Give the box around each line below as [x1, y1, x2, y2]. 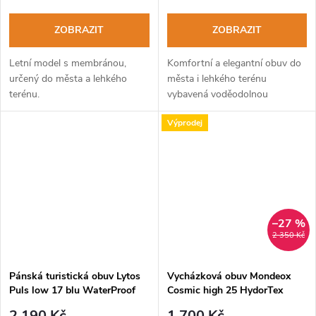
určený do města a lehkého [9, 72, 127, 86]
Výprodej [166, 116, 202, 128]
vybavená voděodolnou [166, 87, 268, 102]
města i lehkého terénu [166, 72, 267, 86]
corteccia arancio [166, 297, 245, 311]
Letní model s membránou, [9, 56, 126, 71]
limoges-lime [9, 297, 68, 311]
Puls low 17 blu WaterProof [9, 283, 135, 297]
